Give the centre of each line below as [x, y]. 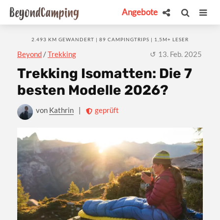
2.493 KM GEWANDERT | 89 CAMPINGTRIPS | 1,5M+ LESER [110, 39]
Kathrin [61, 110]
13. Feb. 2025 [180, 54]
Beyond [29, 54]
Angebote [140, 12]
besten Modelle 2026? [93, 90]
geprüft [107, 110]
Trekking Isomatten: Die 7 [105, 74]
